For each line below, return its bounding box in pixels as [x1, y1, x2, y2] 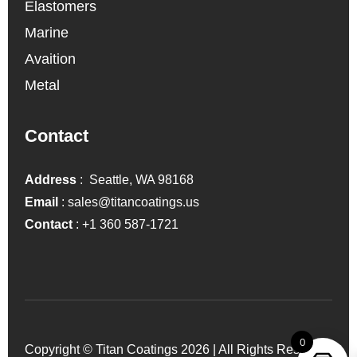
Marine [25, 24, 69, 41]
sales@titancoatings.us [68, 194, 200, 209]
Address [25, 172, 80, 186]
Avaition [25, 50, 76, 67]
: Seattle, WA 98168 [80, 172, 194, 186]
